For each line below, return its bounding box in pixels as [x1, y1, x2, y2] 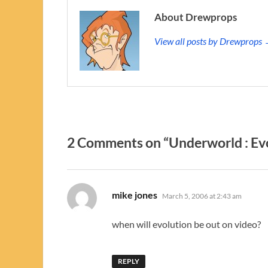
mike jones [112, 188, 157, 200]
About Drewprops [154, 10, 237, 23]
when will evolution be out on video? [112, 218, 261, 230]
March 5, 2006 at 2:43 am [162, 191, 242, 200]
